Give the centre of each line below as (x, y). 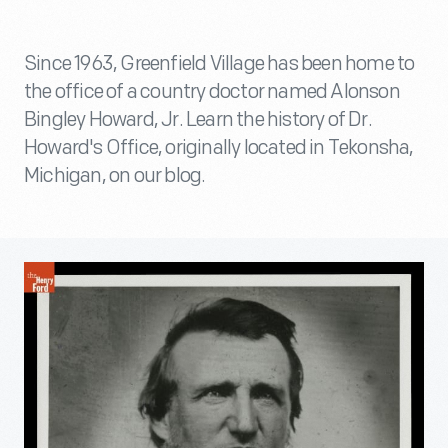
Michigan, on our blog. (115, 176)
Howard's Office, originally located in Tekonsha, (219, 148)
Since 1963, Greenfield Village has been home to (219, 64)
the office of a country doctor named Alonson (212, 92)
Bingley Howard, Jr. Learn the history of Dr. (198, 120)
